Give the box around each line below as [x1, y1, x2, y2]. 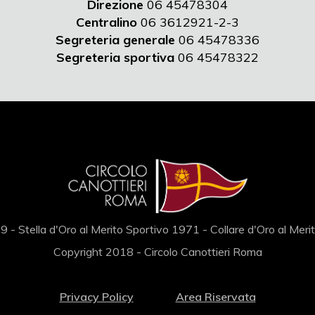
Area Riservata [175, 290, 256, 304]
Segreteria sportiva [56, 49, 174, 65]
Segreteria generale [56, 32, 175, 48]
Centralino [76, 14, 137, 30]
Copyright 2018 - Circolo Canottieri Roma [53, 245, 262, 259]
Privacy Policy [59, 290, 134, 304]
